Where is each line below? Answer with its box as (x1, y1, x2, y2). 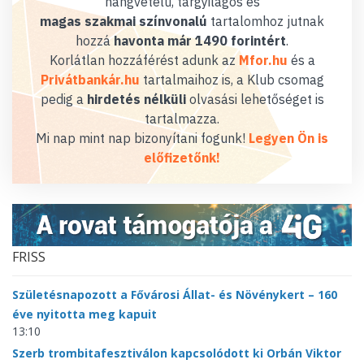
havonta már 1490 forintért (114, 32, 286, 50)
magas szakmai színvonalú (40, 13, 207, 30)
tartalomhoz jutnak (207, 13, 324, 30)
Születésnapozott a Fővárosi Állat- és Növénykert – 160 (12, 286, 337, 302)
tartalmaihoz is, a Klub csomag (139, 71, 324, 89)
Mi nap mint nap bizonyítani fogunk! (36, 130, 249, 147)
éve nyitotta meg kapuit (12, 305, 157, 322)
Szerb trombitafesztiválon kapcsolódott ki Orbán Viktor (12, 344, 341, 361)
